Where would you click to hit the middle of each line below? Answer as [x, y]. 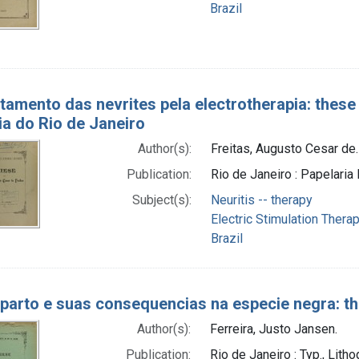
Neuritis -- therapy [261, 200]
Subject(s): [161, 200]
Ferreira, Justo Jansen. [273, 329]
